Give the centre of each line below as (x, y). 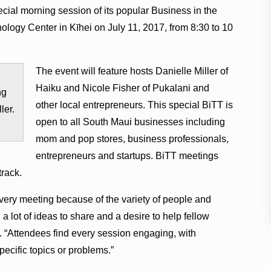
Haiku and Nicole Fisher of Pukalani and (122, 88)
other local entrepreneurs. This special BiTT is (134, 105)
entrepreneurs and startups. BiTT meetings (127, 155)
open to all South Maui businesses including (130, 122)
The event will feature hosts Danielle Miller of (132, 71)
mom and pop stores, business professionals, (132, 139)
